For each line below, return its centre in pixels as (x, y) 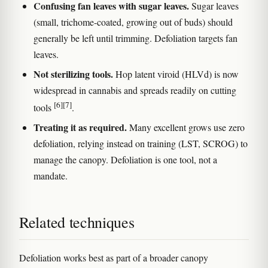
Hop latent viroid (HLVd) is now (176, 74)
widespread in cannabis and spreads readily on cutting (135, 90)
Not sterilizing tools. (73, 74)
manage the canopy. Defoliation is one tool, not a (125, 160)
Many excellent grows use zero (186, 127)
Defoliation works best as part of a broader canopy (114, 258)
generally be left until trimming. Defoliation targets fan (135, 38)
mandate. (51, 176)
